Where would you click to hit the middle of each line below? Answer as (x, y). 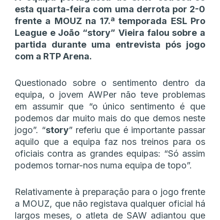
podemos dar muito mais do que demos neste (110, 118)
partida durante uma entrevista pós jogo (110, 44)
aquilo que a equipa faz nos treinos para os (110, 141)
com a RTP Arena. (53, 56)
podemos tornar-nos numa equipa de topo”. (103, 165)
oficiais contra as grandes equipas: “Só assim (110, 153)
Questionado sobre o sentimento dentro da (110, 82)
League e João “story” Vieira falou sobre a (110, 32)
